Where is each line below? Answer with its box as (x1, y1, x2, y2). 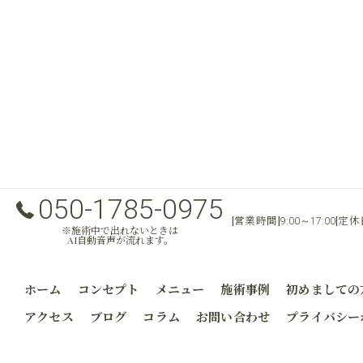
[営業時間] (232, 212, 281, 227)
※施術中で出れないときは (62, 224, 178, 237)
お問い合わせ (196, 309, 271, 325)
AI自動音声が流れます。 (66, 233, 173, 246)
